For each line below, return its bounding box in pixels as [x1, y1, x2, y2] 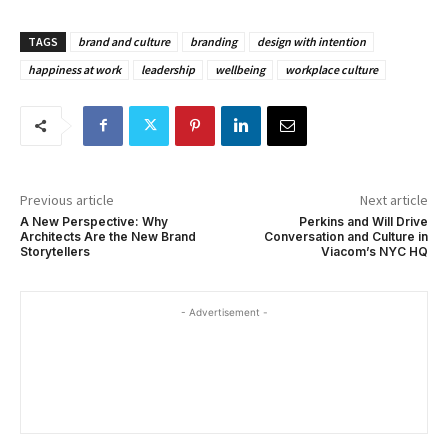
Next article [359, 190, 428, 209]
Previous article [20, 190, 114, 209]
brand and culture [78, 33, 170, 49]
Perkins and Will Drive [298, 213, 428, 229]
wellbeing [215, 61, 265, 77]
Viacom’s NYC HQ [320, 243, 428, 259]
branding [190, 33, 237, 49]
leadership [141, 61, 195, 77]
